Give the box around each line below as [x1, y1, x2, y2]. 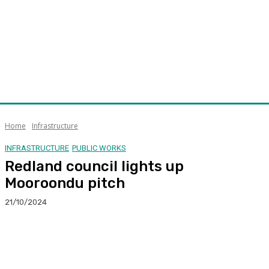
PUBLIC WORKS [72, 143, 126, 153]
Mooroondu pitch [5, 174, 125, 192]
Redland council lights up [5, 157, 184, 175]
